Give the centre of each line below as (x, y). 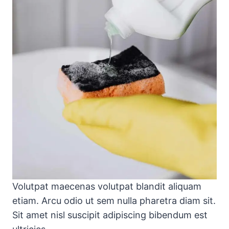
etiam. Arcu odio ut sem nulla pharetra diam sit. (114, 201)
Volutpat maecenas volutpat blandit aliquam (107, 187)
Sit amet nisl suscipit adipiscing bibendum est (110, 215)
